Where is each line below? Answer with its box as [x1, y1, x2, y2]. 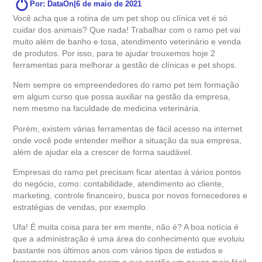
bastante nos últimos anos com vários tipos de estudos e [13, 246, 223, 256]
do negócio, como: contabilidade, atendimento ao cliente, [13, 178, 225, 188]
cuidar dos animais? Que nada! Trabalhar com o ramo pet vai [13, 25, 241, 35]
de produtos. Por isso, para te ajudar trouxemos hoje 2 [13, 48, 216, 58]
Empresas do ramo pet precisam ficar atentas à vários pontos [13, 167, 242, 177]
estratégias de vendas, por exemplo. [13, 202, 149, 212]
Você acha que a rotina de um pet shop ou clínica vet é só [13, 13, 228, 23]
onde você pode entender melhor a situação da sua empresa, [13, 135, 242, 145]
